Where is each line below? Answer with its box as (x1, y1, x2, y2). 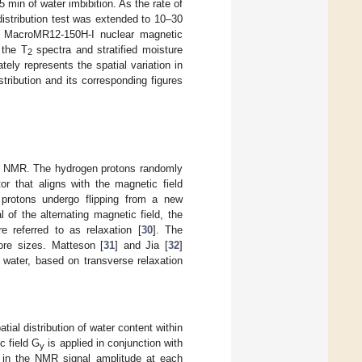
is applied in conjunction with (44, 337, 183, 350)
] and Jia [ (115, 238, 169, 251)
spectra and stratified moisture (32, 43, 183, 56)
